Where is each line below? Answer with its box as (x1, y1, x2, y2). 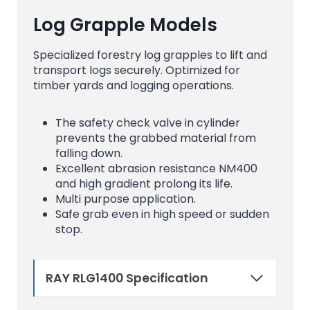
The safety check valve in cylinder (55, 114, 240, 131)
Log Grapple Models (33, 12, 217, 37)
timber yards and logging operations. (33, 77, 234, 93)
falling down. (55, 145, 122, 161)
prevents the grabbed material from (55, 129, 256, 146)
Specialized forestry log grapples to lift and (33, 46, 267, 63)
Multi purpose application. (55, 190, 196, 207)
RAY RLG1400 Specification (46, 269, 208, 286)
